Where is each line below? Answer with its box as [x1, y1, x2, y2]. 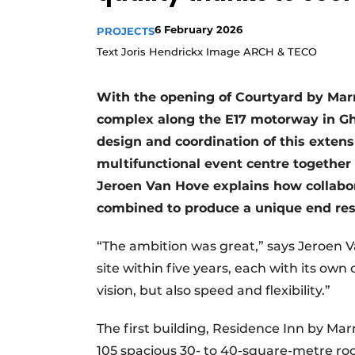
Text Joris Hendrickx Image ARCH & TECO [97, 44, 317, 58]
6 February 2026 [155, 22, 242, 36]
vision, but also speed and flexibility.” [97, 282, 330, 298]
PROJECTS [97, 24, 155, 37]
